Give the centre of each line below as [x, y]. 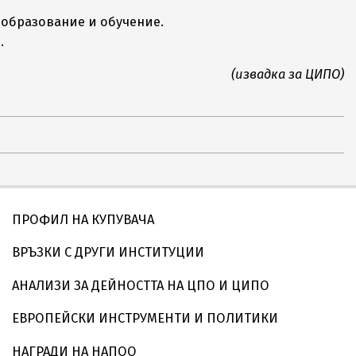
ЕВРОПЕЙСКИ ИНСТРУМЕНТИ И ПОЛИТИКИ [145, 318]
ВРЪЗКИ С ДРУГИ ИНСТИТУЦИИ [108, 252]
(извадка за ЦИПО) [288, 74]
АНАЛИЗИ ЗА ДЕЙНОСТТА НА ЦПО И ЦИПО [141, 285]
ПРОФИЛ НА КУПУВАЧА [83, 219]
